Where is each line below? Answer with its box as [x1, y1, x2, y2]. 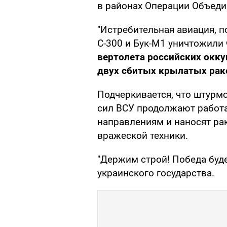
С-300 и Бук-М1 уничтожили [97, 37, 226, 50]
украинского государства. [97, 167, 214, 179]
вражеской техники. [97, 130, 188, 142]
